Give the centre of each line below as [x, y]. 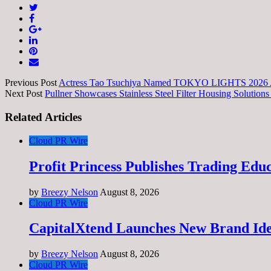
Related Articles [43, 117]
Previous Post [31, 83]
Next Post [24, 94]
